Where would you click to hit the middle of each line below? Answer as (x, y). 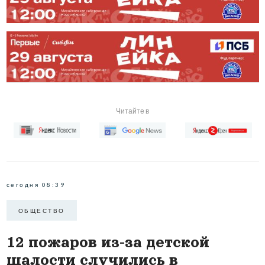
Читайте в (132, 111)
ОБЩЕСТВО (41, 210)
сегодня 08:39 (35, 185)
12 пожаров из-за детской (108, 243)
